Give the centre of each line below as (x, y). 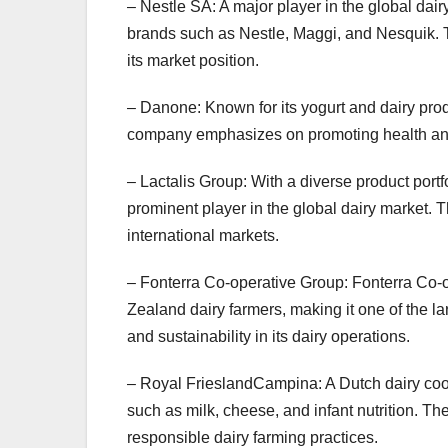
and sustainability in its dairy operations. (268, 337)
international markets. (203, 236)
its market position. (193, 61)
